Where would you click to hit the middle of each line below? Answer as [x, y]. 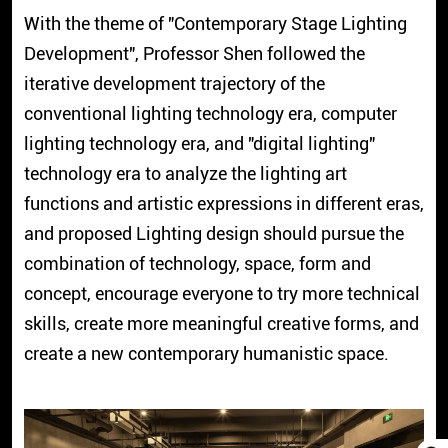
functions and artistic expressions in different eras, [223, 204]
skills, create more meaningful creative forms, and [221, 324]
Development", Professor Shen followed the [194, 54]
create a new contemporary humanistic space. [206, 354]
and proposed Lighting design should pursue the [213, 234]
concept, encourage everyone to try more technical [221, 294]
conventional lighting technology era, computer [210, 114]
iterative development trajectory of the [174, 84]
